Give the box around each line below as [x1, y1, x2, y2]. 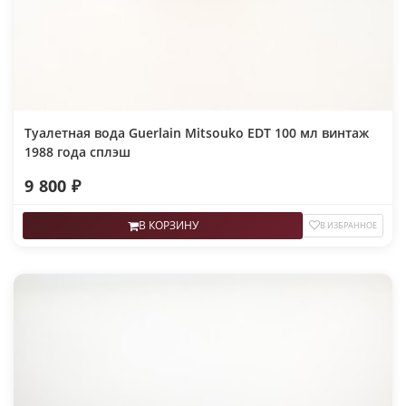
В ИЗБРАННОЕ [320, 219, 377, 232]
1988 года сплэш [24, 143, 130, 161]
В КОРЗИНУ [138, 217, 198, 234]
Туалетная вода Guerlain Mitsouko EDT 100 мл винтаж [24, 124, 369, 142]
